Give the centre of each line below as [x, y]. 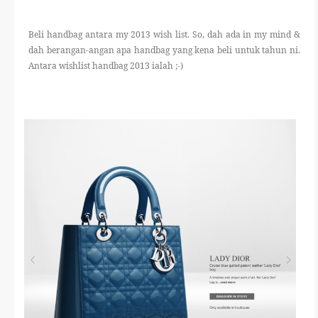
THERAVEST [81, 50]
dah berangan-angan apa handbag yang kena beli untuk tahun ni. [164, 50]
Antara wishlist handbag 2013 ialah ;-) [106, 66]
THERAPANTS [81, 10]
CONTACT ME [81, 130]
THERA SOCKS [81, 90]
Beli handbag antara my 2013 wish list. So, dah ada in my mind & [164, 35]
